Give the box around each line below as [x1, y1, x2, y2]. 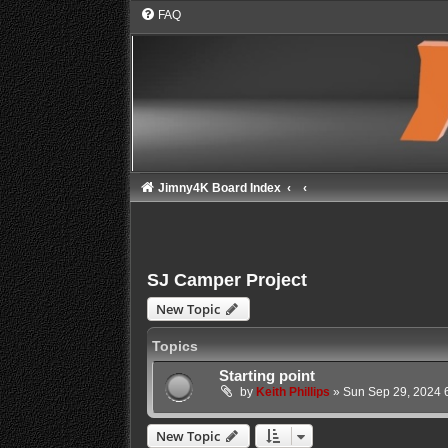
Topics [151, 338, 198, 355]
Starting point [218, 368, 315, 385]
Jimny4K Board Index [157, 181, 281, 196]
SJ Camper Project [146, 270, 307, 291]
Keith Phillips [255, 385, 330, 400]
